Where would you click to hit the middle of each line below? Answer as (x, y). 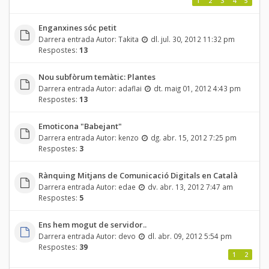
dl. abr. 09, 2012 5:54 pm (189, 236)
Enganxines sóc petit (77, 27)
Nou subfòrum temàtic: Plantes (97, 77)
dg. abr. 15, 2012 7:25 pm (193, 137)
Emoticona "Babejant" (80, 126)
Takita (128, 39)
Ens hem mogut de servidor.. (92, 224)
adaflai (130, 88)
